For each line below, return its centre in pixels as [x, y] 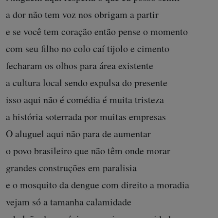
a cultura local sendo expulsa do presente [87, 83]
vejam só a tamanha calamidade [69, 202]
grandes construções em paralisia [71, 168]
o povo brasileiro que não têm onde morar [88, 151]
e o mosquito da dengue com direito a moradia [98, 185]
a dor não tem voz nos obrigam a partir [82, 15]
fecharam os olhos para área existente [80, 66]
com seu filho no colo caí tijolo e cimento [88, 49]
